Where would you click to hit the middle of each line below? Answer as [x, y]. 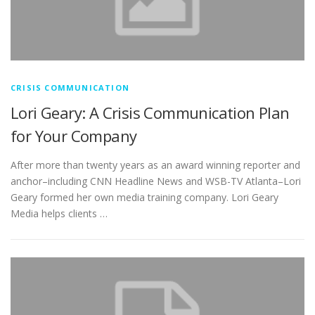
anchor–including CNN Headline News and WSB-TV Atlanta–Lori [156, 181]
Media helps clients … [59, 214]
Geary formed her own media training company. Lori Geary [144, 198]
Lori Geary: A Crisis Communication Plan [150, 113]
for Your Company [74, 136]
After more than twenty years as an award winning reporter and [155, 165]
